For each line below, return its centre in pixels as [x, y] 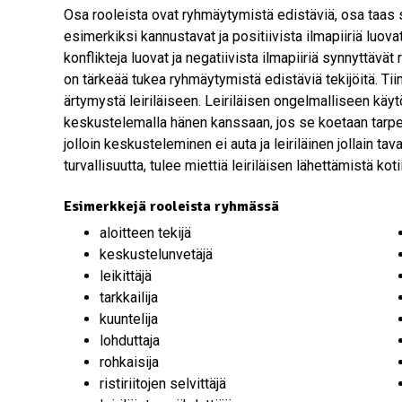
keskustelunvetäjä [156, 254]
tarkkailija [129, 297]
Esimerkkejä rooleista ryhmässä [171, 206]
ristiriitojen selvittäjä [163, 383]
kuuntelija [129, 319]
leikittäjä [126, 275]
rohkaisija [129, 362]
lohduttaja [130, 340]
